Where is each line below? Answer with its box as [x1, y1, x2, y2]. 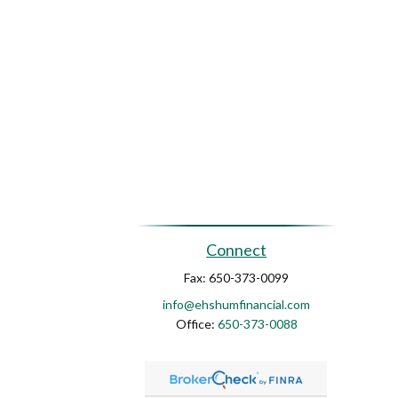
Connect [206, 239, 267, 259]
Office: [175, 315, 218, 331]
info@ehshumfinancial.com [163, 296, 311, 312]
